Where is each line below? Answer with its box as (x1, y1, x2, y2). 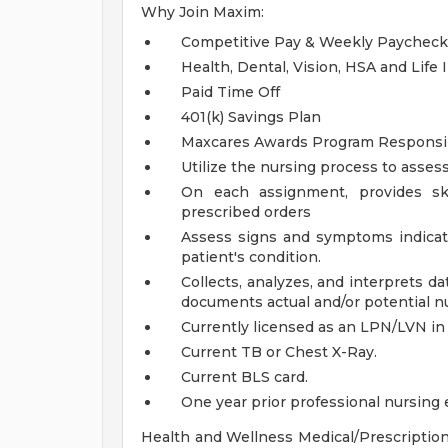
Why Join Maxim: (141, 3, 264, 21)
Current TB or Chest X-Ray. (181, 343, 377, 361)
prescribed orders (181, 203, 311, 221)
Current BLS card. (181, 368, 308, 386)
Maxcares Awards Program (181, 133, 378, 151)
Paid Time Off (181, 83, 280, 101)
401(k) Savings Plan (181, 108, 321, 126)
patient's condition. (181, 248, 321, 266)
